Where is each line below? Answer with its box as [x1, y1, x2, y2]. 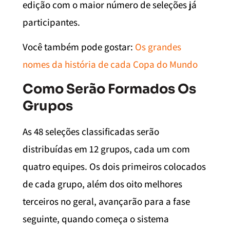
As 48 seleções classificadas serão [23, 125, 159, 138]
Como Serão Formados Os [23, 80, 196, 97]
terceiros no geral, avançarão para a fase [23, 195, 190, 207]
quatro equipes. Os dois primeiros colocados [23, 160, 206, 172]
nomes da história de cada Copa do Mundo [23, 58, 198, 71]
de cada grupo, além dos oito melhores [23, 177, 182, 190]
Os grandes [135, 41, 181, 53]
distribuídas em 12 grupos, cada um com [23, 142, 190, 155]
